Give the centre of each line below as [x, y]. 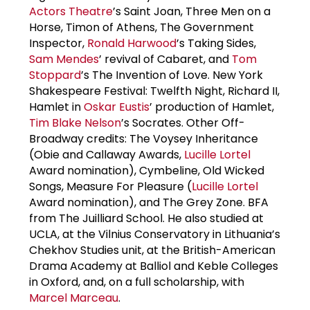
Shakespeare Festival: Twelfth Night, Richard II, [154, 91]
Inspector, [58, 43]
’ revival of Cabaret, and [165, 59]
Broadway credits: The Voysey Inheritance [144, 138]
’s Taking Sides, [216, 43]
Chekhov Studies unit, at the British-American [152, 250]
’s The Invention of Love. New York [172, 75]
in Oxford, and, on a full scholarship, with [137, 282]
